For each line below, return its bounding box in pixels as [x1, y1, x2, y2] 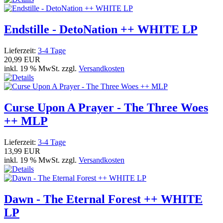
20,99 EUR [4, 55, 40, 64]
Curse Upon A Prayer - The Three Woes [4, 101, 208, 114]
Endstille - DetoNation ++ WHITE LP [4, 23, 198, 36]
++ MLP [4, 114, 48, 128]
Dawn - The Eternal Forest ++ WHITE [4, 192, 203, 206]
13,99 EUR [4, 146, 40, 155]
